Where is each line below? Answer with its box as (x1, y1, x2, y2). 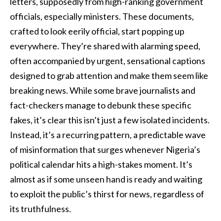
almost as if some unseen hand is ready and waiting (10, 173, 202, 184)
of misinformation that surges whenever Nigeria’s (10, 144, 200, 155)
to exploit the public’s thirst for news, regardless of (10, 188, 204, 199)
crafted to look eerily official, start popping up (10, 25, 184, 37)
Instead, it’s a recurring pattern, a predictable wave (10, 129, 206, 140)
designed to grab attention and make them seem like (10, 70, 208, 81)
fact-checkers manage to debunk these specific (10, 99, 191, 110)
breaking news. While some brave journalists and (10, 84, 195, 96)
